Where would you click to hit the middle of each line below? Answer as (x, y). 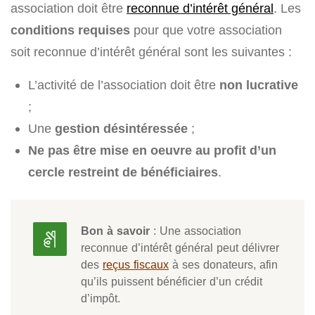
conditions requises (70, 30)
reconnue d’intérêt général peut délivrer (180, 248)
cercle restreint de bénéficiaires (123, 172)
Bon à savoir (115, 231)
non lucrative (259, 85)
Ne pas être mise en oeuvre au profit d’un (152, 150)
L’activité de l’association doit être (124, 85)
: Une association (195, 231)
